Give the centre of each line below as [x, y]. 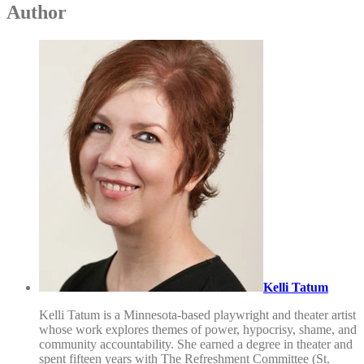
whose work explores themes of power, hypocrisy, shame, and [198, 330]
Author [37, 13]
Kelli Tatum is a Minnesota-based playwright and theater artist [197, 315]
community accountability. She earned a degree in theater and [196, 344]
